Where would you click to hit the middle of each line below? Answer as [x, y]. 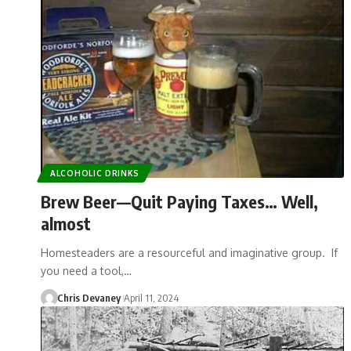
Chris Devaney [89, 297]
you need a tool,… [86, 270]
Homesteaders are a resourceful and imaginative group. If [189, 252]
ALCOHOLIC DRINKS [95, 173]
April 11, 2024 [151, 297]
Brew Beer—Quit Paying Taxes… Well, [179, 201]
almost [66, 223]
